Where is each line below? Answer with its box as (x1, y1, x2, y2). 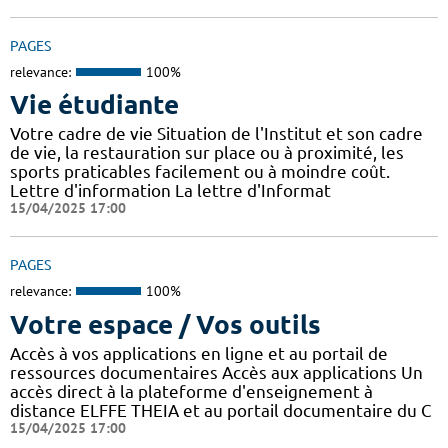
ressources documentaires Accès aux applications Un (10, 362, 423, 382)
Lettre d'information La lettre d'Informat (10, 181, 331, 201)
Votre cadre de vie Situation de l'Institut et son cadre (10, 124, 423, 144)
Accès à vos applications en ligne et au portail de (10, 343, 388, 363)
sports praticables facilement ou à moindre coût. (10, 162, 390, 182)
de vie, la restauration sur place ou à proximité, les (10, 143, 404, 163)
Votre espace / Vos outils (10, 309, 321, 339)
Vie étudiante (10, 90, 179, 120)
